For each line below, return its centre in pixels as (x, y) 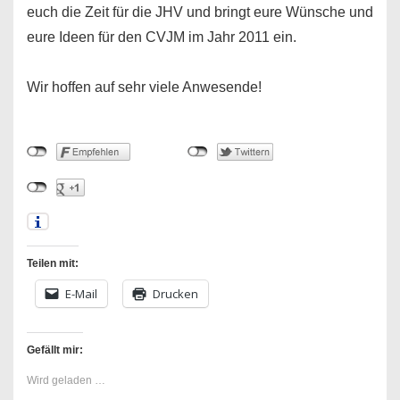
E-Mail (81, 294)
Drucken (175, 294)
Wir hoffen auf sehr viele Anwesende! (144, 87)
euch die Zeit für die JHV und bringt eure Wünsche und (200, 12)
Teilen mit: (53, 263)
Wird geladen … (66, 380)
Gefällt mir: (55, 350)
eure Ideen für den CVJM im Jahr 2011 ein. (162, 37)
